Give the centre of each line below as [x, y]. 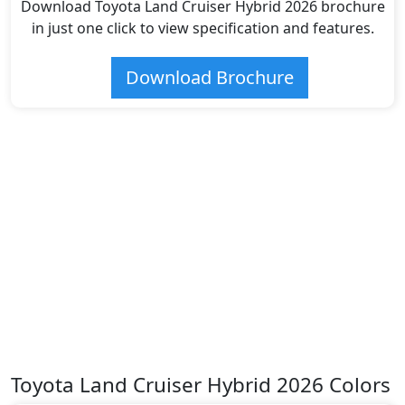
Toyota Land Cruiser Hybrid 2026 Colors [201, 385]
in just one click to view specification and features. [202, 28]
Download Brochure [209, 78]
